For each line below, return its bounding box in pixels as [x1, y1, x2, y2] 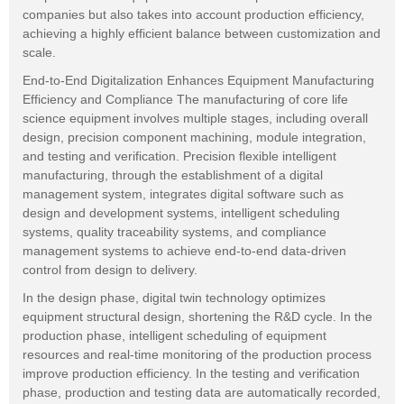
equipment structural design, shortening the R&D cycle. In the [23, 308, 372, 324]
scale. [23, 44, 56, 60]
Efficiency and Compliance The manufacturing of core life [23, 91, 348, 106]
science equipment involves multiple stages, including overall [23, 110, 368, 125]
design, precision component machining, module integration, [23, 129, 366, 144]
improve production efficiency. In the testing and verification [23, 365, 360, 381]
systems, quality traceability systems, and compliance [23, 224, 326, 239]
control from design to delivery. [23, 262, 197, 277]
